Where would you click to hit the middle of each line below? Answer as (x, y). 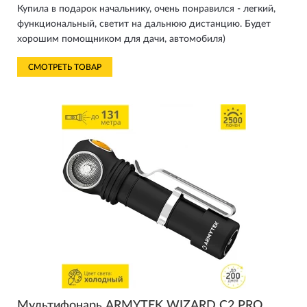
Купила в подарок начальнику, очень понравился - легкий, (146, 9)
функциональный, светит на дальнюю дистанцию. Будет (144, 24)
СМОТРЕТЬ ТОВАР (65, 67)
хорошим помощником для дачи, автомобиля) (121, 39)
